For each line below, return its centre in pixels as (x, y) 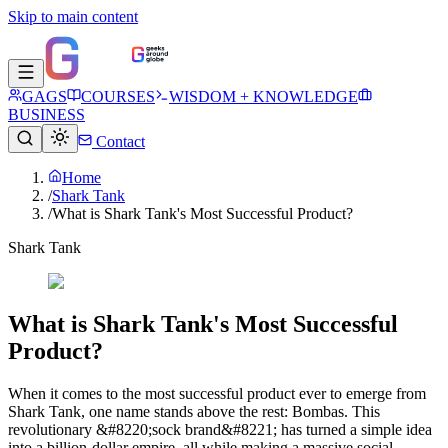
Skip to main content (73, 16)
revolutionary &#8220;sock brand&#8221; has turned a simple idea (220, 429)
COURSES (118, 96)
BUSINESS (46, 114)
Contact (118, 141)
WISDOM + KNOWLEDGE (263, 96)
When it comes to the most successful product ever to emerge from (217, 393)
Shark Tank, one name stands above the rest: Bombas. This (194, 411)
